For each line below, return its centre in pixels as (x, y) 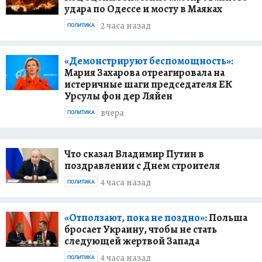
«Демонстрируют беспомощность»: (149, 61)
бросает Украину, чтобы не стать (141, 229)
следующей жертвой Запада (132, 241)
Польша (227, 217)
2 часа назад (126, 26)
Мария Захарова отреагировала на (144, 72)
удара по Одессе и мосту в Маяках (143, 8)
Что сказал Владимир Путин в (134, 154)
